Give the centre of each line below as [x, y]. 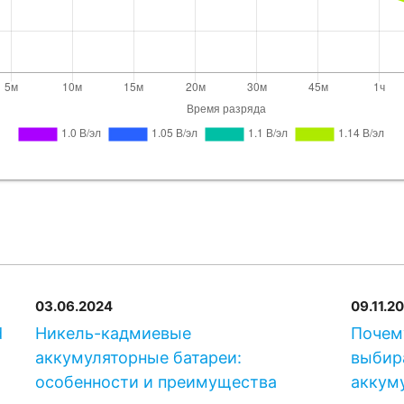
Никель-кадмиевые [114, 333]
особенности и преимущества [156, 381]
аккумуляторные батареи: [139, 357]
